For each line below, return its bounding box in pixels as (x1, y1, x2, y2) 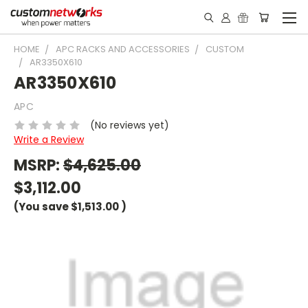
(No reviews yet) (89, 118, 169, 132)
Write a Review (14, 132, 84, 146)
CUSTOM (206, 43, 244, 56)
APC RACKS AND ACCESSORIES (56, 43, 190, 56)
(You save (14, 199, 69, 214)
